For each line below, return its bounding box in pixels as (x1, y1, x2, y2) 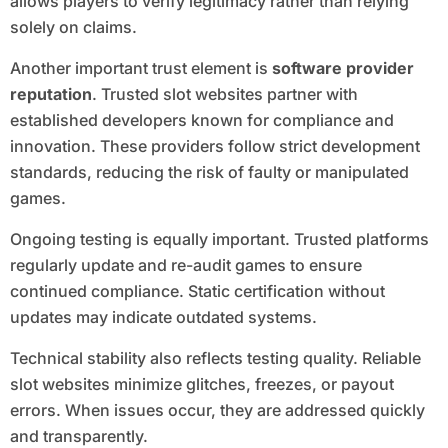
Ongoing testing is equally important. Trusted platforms (9, 229, 429, 250)
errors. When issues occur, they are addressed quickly (9, 400, 425, 421)
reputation (9, 84, 92, 105)
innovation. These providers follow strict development (9, 136, 420, 157)
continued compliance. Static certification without (9, 281, 385, 302)
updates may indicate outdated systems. (9, 307, 317, 328)
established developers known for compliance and (9, 110, 394, 131)
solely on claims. (9, 17, 137, 38)
